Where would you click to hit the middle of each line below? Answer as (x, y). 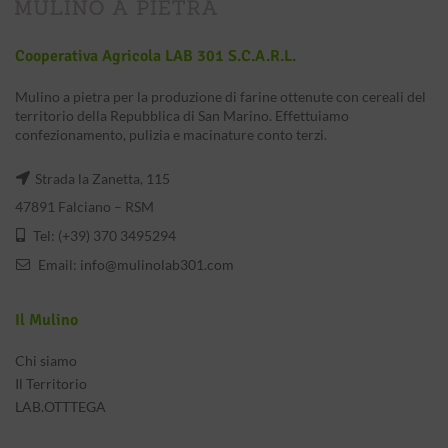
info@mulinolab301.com (157, 264)
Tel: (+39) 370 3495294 (103, 235)
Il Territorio (51, 383)
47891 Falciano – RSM (84, 206)
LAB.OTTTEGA (60, 406)
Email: (57, 264)
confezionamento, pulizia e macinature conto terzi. (171, 134)
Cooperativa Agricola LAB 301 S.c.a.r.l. (155, 56)
